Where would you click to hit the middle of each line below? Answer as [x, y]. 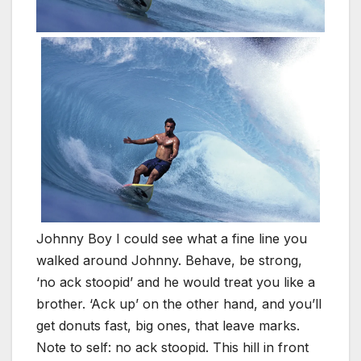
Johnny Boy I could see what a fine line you [172, 238]
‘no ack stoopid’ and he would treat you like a [176, 282]
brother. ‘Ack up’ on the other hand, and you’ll [179, 303]
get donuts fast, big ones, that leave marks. [168, 325]
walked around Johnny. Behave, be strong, [169, 260]
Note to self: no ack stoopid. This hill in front [172, 347]
